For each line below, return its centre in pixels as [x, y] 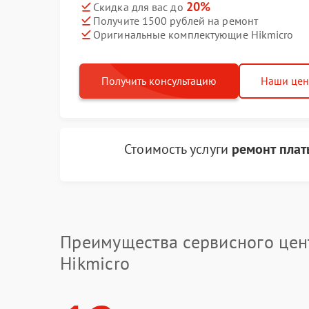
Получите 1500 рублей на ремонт [176, 20]
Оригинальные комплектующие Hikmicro [193, 34]
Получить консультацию [159, 81]
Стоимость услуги [178, 149]
